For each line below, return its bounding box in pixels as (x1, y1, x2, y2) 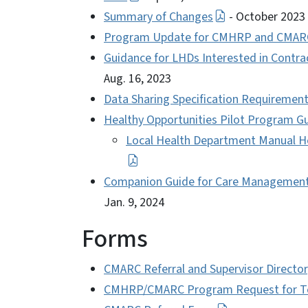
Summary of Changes (104, 8, 213, 25)
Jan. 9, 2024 (104, 193, 164, 211)
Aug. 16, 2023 (104, 69, 171, 87)
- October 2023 (226, 8, 306, 25)
